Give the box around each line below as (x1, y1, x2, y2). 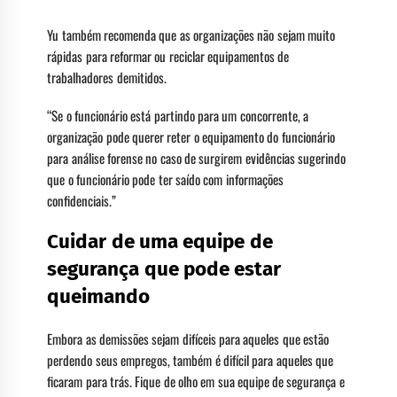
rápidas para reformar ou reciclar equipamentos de (47, 46, 290, 66)
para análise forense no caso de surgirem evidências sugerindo (47, 148, 346, 168)
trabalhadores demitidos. (47, 67, 167, 88)
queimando (47, 284, 151, 308)
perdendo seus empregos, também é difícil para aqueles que (47, 349, 333, 370)
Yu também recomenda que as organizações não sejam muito (47, 25, 335, 45)
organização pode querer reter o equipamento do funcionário (47, 127, 335, 147)
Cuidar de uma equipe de (47, 229, 273, 253)
